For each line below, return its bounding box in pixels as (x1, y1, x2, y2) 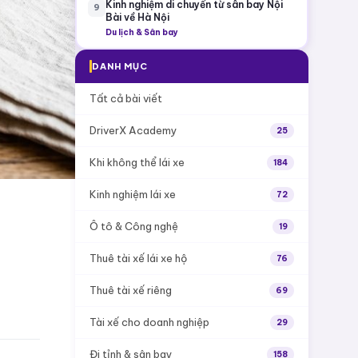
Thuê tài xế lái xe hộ (89, 252, 187, 265)
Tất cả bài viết (89, 92, 162, 105)
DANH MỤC (92, 61, 148, 71)
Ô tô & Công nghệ (89, 220, 178, 233)
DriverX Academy (89, 124, 177, 137)
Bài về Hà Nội (105, 10, 169, 23)
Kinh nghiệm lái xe (89, 188, 176, 201)
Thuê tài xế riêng (89, 284, 172, 296)
